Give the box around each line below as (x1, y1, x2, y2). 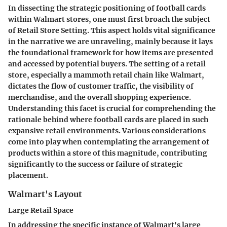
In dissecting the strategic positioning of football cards (8, 3, 206, 13)
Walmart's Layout (8, 188, 82, 199)
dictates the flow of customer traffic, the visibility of (8, 81, 194, 91)
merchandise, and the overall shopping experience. (8, 92, 191, 102)
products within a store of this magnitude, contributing (8, 148, 207, 158)
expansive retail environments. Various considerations (8, 126, 206, 135)
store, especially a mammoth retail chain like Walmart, (8, 70, 204, 80)
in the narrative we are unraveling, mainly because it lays (8, 36, 213, 46)
